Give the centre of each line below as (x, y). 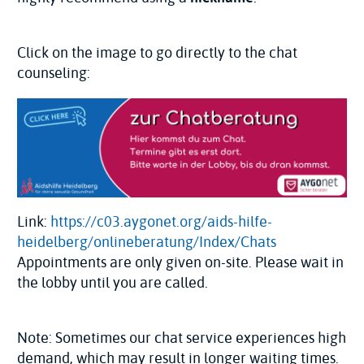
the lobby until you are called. (113, 282)
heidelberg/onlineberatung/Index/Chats (147, 242)
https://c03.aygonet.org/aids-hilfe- (161, 221)
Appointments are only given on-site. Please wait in (180, 262)
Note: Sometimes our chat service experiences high (182, 338)
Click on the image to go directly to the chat (157, 52)
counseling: (54, 73)
